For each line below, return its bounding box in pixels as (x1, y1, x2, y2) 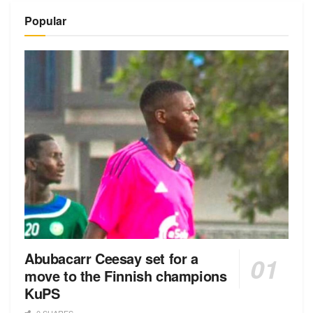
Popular (24, 12, 66, 29)
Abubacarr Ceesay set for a (24, 248, 198, 269)
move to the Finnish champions (24, 265, 227, 286)
